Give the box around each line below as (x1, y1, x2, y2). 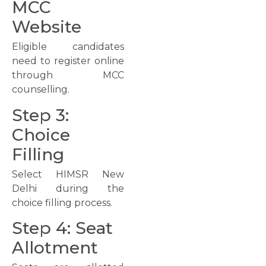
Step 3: (12, 104, 69, 125)
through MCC (12, 69, 124, 81)
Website (12, 17, 81, 37)
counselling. (12, 84, 69, 96)
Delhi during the (12, 182, 124, 194)
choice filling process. (12, 197, 112, 208)
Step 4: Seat (12, 218, 113, 239)
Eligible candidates (12, 41, 124, 53)
